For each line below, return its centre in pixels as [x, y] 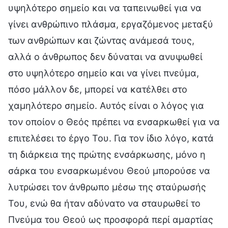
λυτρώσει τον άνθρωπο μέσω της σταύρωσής [107, 187]
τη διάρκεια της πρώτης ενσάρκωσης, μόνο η [107, 154]
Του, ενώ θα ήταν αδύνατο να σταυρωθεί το [104, 203]
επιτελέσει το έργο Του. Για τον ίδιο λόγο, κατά [111, 138]
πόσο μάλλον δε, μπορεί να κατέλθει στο [98, 89]
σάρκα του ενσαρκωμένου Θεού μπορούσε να [109, 170]
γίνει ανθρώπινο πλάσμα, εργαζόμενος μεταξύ [111, 24]
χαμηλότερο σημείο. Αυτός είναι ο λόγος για [106, 105]
